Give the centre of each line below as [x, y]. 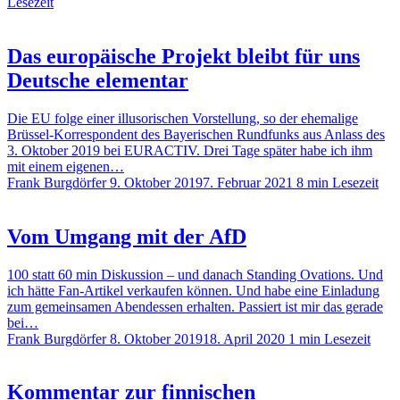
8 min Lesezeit [337, 182]
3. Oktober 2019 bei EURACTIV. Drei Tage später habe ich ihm [190, 150]
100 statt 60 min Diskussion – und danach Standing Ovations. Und [195, 274]
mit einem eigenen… [66, 166]
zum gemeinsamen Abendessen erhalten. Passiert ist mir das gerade [195, 306]
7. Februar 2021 [248, 182]
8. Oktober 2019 [156, 338]
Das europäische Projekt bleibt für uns [183, 56]
